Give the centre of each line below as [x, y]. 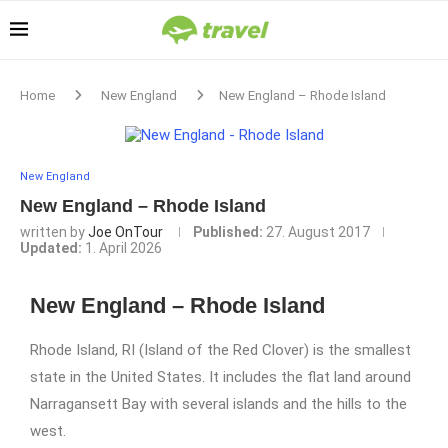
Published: [228, 232]
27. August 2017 [318, 232]
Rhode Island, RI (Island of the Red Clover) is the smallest [220, 350]
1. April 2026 [123, 248]
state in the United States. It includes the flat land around [220, 377]
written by [54, 232]
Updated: [51, 248]
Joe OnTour [125, 232]
